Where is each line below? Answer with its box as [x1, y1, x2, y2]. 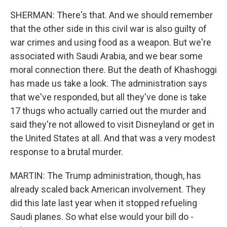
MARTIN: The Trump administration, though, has [10, 170, 201, 181]
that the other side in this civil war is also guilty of [10, 23, 207, 34]
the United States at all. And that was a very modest [10, 133, 215, 143]
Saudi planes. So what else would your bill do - [10, 211, 194, 222]
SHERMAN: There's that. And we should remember [10, 10, 213, 20]
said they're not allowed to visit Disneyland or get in [10, 119, 214, 130]
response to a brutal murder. [10, 146, 123, 157]
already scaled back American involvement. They [10, 184, 206, 195]
